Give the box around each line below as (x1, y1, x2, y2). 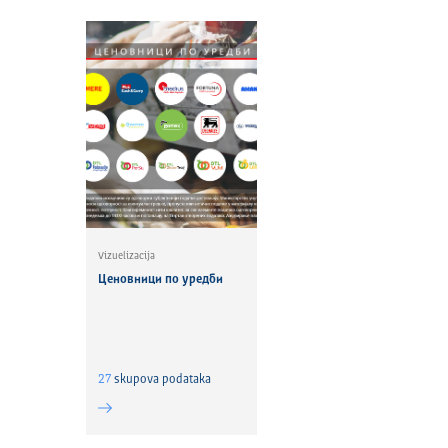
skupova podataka (111, 374, 212, 386)
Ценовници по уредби (98, 274, 224, 286)
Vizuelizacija (98, 251, 156, 261)
